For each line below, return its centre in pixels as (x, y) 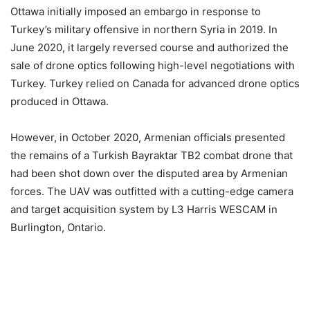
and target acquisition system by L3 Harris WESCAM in (144, 210)
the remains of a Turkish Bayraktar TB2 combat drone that (152, 156)
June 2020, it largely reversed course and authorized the (149, 48)
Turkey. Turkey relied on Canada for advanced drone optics (155, 84)
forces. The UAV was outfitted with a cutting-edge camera (152, 192)
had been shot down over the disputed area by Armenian (149, 174)
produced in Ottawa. (60, 102)
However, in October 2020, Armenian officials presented (148, 138)
